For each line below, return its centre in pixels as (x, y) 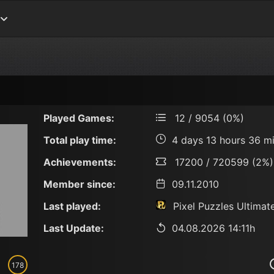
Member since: (80, 184)
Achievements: (80, 162)
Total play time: (80, 140)
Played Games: (79, 118)
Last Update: (74, 228)
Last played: (72, 206)
